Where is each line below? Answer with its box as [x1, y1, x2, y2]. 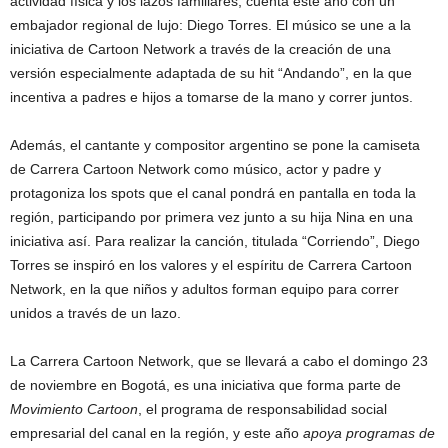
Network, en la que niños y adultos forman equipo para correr [10, 280, 399, 297]
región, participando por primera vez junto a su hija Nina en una [10, 208, 413, 225]
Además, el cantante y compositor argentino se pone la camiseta [10, 136, 420, 153]
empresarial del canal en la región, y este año [10, 424, 303, 441]
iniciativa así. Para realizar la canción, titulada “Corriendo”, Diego [10, 232, 420, 249]
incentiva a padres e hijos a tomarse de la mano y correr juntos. [10, 88, 413, 105]
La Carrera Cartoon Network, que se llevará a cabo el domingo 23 [10, 352, 428, 369]
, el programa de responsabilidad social [138, 400, 387, 417]
